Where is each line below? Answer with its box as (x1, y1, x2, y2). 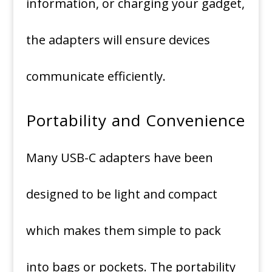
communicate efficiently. (25, 68, 166, 84)
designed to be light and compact (25, 186, 217, 202)
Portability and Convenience (25, 109, 245, 131)
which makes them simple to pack (25, 222, 221, 239)
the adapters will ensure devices (25, 32, 210, 48)
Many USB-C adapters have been (25, 149, 213, 166)
